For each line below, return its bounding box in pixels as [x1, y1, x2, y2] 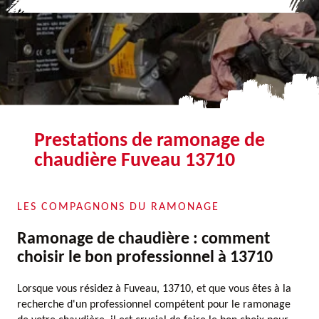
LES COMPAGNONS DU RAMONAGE [17, 202, 219, 213]
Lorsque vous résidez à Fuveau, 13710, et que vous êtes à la [17, 283, 291, 295]
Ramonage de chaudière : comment [17, 231, 270, 248]
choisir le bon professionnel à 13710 [17, 249, 273, 266]
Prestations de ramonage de [34, 131, 265, 151]
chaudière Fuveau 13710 [34, 151, 235, 171]
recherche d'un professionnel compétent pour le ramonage [17, 299, 291, 310]
